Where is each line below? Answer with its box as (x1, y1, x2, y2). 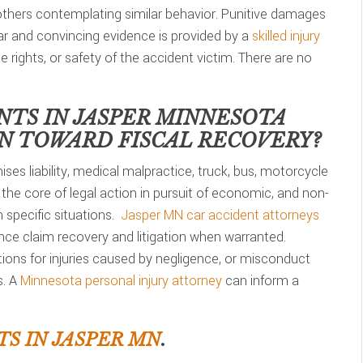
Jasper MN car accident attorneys (121, 206, 319, 224)
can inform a (222, 271, 299, 290)
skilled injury (252, 27, 320, 45)
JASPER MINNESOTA (73, 106, 286, 130)
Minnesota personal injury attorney (20, 271, 222, 290)
